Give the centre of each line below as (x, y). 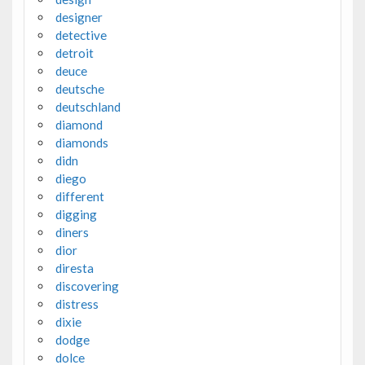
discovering (87, 286)
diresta (74, 268)
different (79, 197)
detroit (74, 53)
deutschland (88, 107)
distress (77, 304)
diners (72, 233)
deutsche (79, 89)
